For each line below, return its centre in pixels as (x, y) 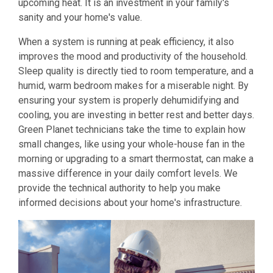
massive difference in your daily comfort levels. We (128, 173)
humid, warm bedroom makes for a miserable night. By (133, 85)
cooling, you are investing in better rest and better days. (136, 115)
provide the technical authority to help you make (119, 188)
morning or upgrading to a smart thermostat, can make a (136, 158)
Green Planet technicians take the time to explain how (132, 129)
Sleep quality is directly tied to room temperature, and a (136, 71)
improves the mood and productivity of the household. (133, 56)
